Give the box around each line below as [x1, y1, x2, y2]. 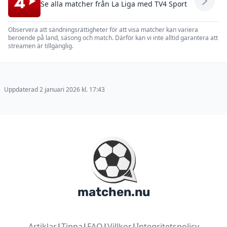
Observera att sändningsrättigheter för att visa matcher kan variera [8, 25, 198, 34]
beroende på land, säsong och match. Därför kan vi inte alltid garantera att [8, 33, 218, 42]
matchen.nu [77, 185, 150, 199]
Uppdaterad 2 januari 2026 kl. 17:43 [4, 85, 105, 94]
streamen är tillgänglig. [8, 42, 73, 50]
